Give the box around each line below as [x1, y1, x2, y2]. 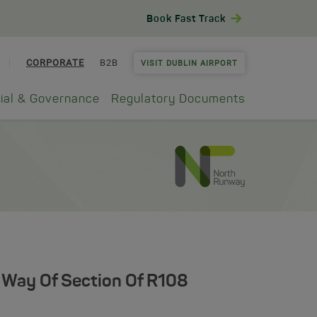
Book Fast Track [146, 14, 226, 24]
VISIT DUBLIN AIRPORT [141, 59, 238, 68]
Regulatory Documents [111, 93, 245, 105]
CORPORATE [26, 57, 84, 68]
